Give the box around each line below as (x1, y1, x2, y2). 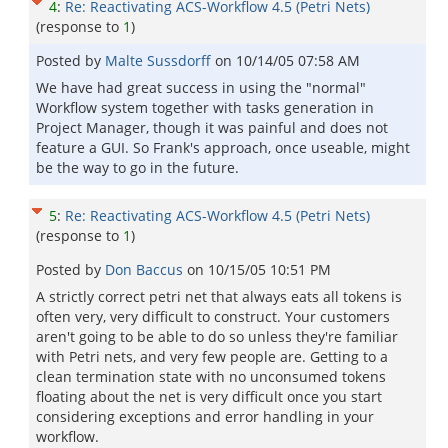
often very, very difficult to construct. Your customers (36, 307, 390, 326)
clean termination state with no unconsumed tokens (36, 367, 386, 386)
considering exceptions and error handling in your (36, 407, 374, 426)
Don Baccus (105, 260, 187, 279)
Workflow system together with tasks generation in (36, 98, 374, 117)
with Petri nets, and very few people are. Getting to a (36, 347, 388, 366)
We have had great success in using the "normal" (36, 78, 366, 97)
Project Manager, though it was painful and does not (36, 118, 388, 137)
